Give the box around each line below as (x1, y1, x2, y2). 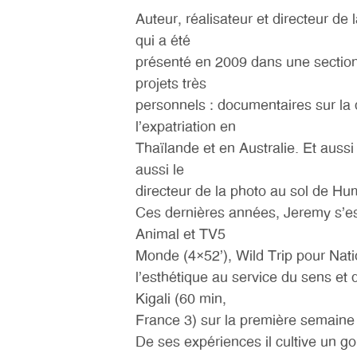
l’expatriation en (135, 120, 236, 135)
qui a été (135, 34, 190, 49)
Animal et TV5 (135, 228, 226, 242)
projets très (135, 77, 206, 92)
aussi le (135, 163, 184, 178)
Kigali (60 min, (135, 292, 226, 307)
